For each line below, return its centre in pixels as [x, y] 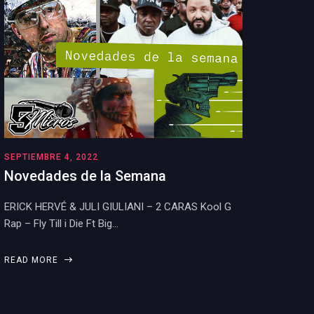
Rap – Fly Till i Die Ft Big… [61, 224]
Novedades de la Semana [85, 176]
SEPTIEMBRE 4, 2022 [51, 157]
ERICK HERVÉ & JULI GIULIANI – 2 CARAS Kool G [118, 207]
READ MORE [33, 260]
